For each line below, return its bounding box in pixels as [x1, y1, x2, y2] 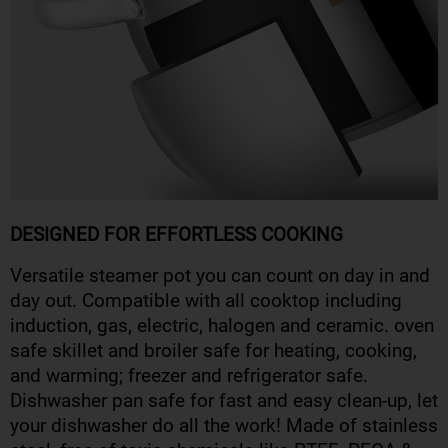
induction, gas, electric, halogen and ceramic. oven [10, 315, 434, 337]
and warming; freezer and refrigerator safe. [10, 365, 368, 387]
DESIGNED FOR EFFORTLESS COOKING [10, 224, 343, 246]
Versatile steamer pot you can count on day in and [10, 265, 430, 287]
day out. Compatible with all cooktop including [10, 290, 402, 312]
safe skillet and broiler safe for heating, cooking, [10, 340, 417, 362]
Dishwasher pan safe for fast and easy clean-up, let [10, 390, 438, 412]
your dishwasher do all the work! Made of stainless [10, 415, 438, 437]
